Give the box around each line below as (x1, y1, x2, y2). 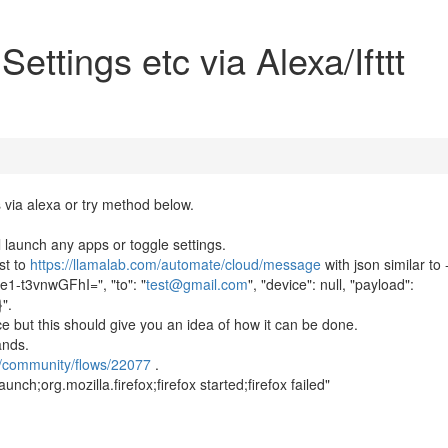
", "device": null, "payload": (248, 274, 414, 294)
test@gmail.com (146, 274, 248, 294)
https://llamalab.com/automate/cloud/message (30, 254, 321, 274)
